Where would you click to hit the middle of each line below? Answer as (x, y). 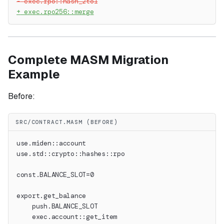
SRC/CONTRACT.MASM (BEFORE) (67, 122)
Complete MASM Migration (88, 60)
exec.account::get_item (67, 217)
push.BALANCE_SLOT (57, 206)
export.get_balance (51, 196)
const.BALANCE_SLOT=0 (55, 175)
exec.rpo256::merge (57, 12)
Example (34, 74)
